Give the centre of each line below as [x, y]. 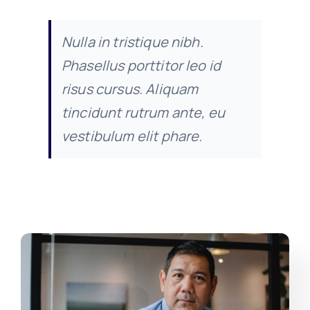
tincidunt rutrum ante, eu [143, 112]
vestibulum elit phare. [132, 136]
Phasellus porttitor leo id [141, 65]
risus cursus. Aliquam [130, 89]
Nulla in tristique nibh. [132, 42]
